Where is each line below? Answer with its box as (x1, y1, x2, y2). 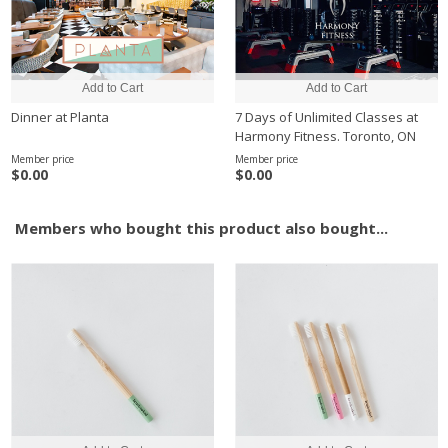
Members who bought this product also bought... (15, 218, 388, 238)
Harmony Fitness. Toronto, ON (235, 127, 416, 145)
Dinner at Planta (11, 108, 109, 126)
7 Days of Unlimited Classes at (235, 108, 418, 126)
